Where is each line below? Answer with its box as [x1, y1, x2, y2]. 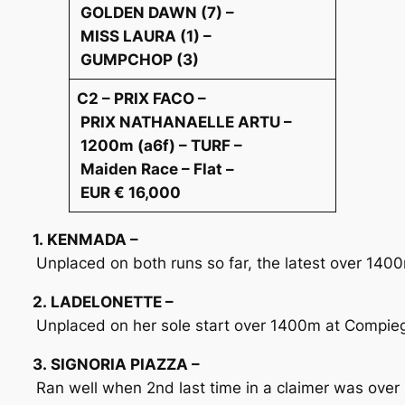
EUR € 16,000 [77, 184, 185, 202]
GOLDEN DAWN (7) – [77, 4, 235, 23]
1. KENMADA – [32, 231, 138, 250]
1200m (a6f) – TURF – [77, 137, 243, 155]
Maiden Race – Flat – [77, 160, 235, 179]
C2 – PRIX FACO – [77, 89, 207, 108]
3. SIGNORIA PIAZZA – [32, 354, 200, 373]
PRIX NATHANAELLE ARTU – [77, 113, 293, 132]
